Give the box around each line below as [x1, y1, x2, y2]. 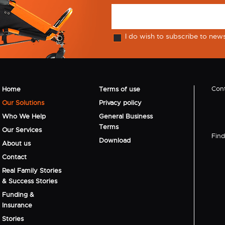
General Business [99, 111, 153, 121]
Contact [2, 152, 27, 161]
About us [2, 139, 31, 148]
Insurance [2, 200, 33, 209]
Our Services [2, 125, 42, 134]
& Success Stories [2, 176, 58, 185]
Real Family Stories [2, 166, 62, 175]
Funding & [2, 190, 35, 199]
